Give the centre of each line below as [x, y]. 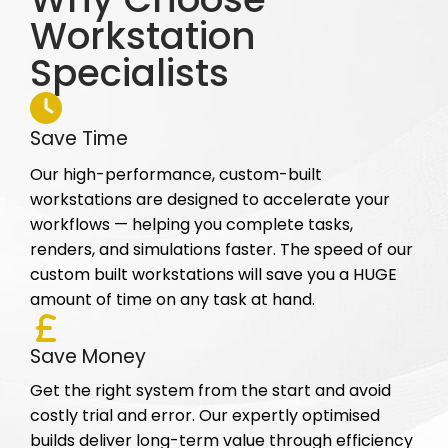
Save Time [79, 139]
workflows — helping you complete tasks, [191, 225]
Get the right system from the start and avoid [210, 391]
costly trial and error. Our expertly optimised [205, 416]
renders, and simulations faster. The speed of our [221, 250]
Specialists [129, 73]
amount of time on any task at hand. [172, 300]
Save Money [88, 357]
